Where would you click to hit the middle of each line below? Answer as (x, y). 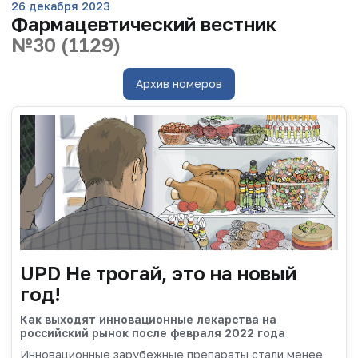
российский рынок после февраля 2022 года (153, 333)
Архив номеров (179, 83)
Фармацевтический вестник (144, 23)
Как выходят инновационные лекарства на (148, 320)
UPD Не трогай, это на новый (158, 273)
